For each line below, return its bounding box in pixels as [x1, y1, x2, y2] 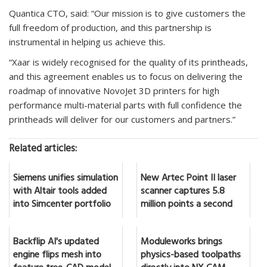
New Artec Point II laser [141, 169, 236, 188]
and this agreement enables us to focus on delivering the [9, 70, 243, 82]
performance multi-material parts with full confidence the [9, 98, 242, 111]
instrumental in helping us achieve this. [9, 35, 165, 48]
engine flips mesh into [13, 246, 101, 265]
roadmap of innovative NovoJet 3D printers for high [9, 84, 219, 97]
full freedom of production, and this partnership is [9, 21, 212, 33]
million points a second [141, 195, 232, 214]
